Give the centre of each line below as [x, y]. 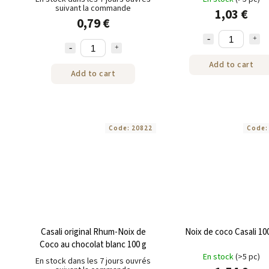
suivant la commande [93, 9]
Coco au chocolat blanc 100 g [93, 245]
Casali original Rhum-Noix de [93, 232]
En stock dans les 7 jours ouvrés [93, 261]
